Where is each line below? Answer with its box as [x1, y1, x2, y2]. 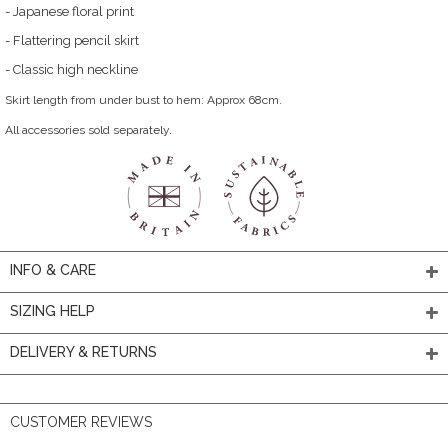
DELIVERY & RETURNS [10, 343, 157, 360]
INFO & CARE [10, 261, 96, 278]
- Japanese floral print [5, 3, 134, 19]
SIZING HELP [10, 302, 95, 319]
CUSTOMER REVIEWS [10, 413, 152, 430]
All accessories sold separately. [5, 122, 172, 137]
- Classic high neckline [5, 61, 138, 77]
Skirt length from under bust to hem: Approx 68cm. [5, 92, 282, 107]
